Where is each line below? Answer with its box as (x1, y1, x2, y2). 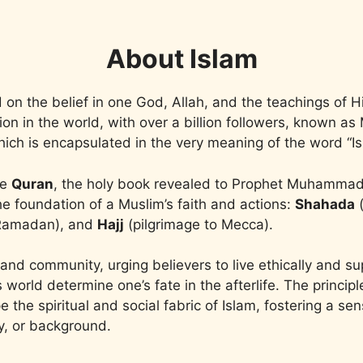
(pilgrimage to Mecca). (124, 216, 273, 233)
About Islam (105, 43, 258, 75)
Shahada (295, 195, 355, 212)
